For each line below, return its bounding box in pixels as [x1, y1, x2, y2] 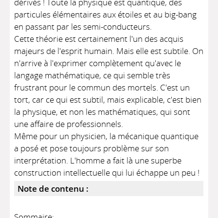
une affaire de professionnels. [14, 118, 124, 129]
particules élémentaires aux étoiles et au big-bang [14, 9, 197, 20]
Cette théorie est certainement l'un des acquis [14, 33, 184, 44]
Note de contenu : [18, 183, 89, 194]
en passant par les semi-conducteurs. [14, 21, 152, 32]
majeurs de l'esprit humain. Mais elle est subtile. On [14, 45, 204, 56]
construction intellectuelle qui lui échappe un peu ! [14, 167, 200, 178]
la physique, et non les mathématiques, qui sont [14, 106, 191, 117]
